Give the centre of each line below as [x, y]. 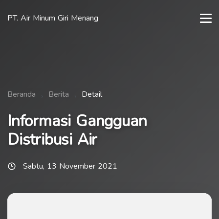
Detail [92, 94]
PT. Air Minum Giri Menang [53, 18]
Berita [59, 94]
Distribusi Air [53, 140]
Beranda [22, 94]
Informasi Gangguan [77, 121]
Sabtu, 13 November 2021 [70, 166]
